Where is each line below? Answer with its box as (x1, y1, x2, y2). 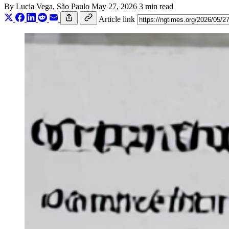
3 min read (139, 2, 173, 11)
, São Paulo (53, 2, 91, 11)
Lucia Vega (16, 2, 53, 11)
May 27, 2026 (91, 2, 137, 11)
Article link (99, 14, 135, 24)
